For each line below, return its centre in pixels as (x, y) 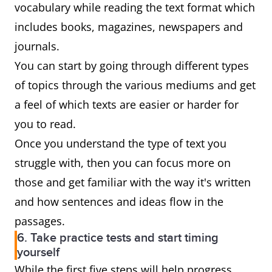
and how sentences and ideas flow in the (119, 202)
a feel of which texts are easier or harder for (127, 105)
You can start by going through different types (132, 66)
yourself (38, 253)
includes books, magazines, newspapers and (129, 27)
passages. (40, 221)
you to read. (45, 124)
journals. (37, 46)
